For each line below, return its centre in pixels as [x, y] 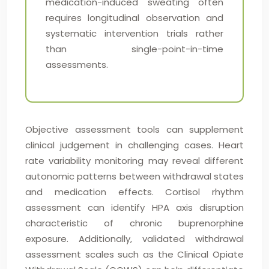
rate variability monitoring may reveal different [134, 161]
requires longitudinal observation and [134, 18]
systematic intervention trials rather [134, 33]
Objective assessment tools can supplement [134, 129]
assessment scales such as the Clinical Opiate [134, 254]
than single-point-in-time [134, 49]
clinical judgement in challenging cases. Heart [134, 145]
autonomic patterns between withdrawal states [134, 176]
